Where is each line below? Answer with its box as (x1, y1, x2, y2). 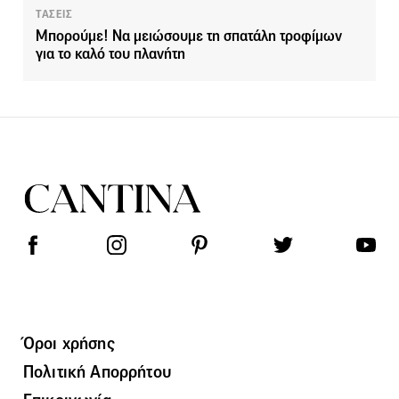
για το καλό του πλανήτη (36, 44, 185, 63)
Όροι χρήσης (23, 331, 115, 354)
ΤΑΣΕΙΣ (36, 6, 73, 21)
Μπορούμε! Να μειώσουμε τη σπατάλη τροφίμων (36, 26, 342, 45)
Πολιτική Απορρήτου (23, 360, 171, 382)
